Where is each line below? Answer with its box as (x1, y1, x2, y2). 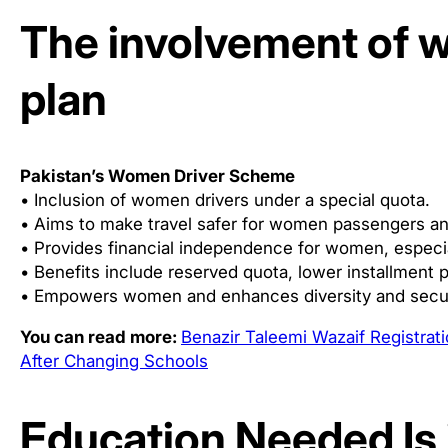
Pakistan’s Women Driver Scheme (20, 166, 295, 187)
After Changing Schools (20, 351, 208, 372)
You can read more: (20, 327, 181, 348)
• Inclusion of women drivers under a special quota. (20, 190, 430, 211)
